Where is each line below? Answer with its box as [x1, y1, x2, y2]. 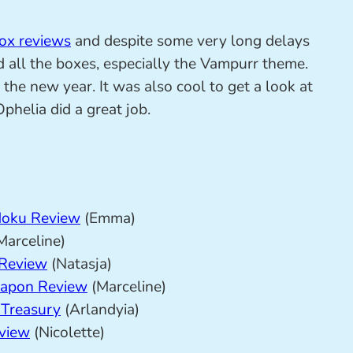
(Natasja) [47, 254, 112, 275]
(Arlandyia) [61, 299, 139, 321]
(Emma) [80, 208, 136, 229]
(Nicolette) [30, 322, 105, 344]
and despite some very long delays [71, 31, 310, 52]
